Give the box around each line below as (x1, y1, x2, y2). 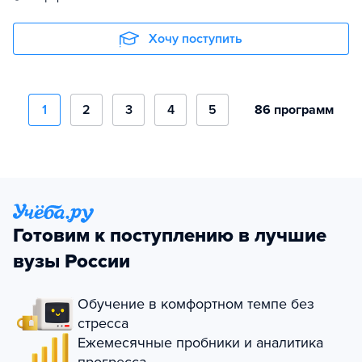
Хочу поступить (149, 31, 242, 47)
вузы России (13, 250, 130, 273)
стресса (78, 314, 128, 332)
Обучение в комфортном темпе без (78, 295, 314, 313)
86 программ (255, 102, 334, 118)
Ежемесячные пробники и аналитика (78, 334, 323, 351)
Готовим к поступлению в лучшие (13, 224, 326, 247)
